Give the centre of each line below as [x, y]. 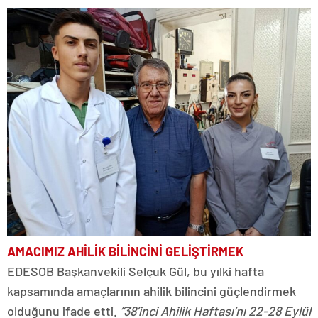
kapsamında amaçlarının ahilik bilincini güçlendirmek [152, 291]
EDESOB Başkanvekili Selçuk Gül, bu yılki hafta [136, 272]
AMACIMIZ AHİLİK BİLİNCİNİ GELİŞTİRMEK [125, 252]
